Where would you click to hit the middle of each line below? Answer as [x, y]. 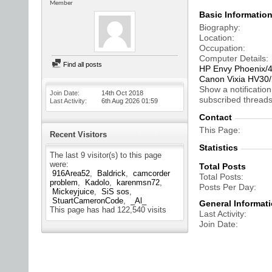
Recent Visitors [78, 134]
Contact [216, 117]
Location [216, 38]
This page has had [83, 210]
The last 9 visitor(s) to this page [106, 155]
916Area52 [71, 173]
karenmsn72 [138, 182]
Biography [219, 27]
